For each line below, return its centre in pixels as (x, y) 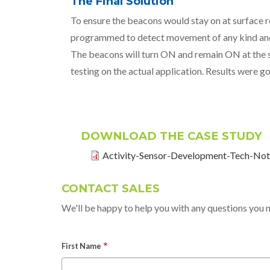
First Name (81, 246)
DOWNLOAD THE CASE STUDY (171, 136)
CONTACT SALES (111, 189)
